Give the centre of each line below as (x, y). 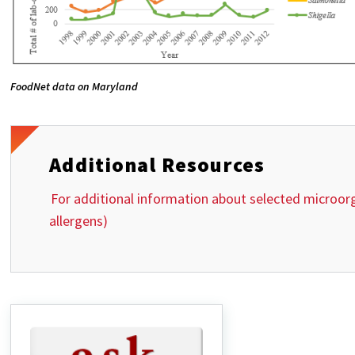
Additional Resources (157, 164)
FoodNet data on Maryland (74, 86)
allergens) (80, 220)
